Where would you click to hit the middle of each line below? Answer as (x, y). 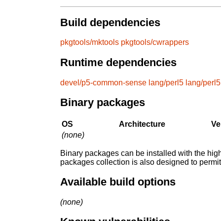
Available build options (118, 182)
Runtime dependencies (118, 63)
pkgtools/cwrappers (155, 42)
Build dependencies (110, 22)
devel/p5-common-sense (103, 82)
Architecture (142, 124)
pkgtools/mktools (90, 42)
